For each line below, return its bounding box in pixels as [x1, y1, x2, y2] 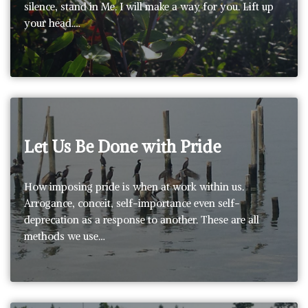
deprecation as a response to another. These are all [24, 212, 259, 226]
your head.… [24, 16, 83, 30]
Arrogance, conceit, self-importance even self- [24, 196, 240, 210]
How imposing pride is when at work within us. [24, 179, 244, 193]
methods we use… [24, 229, 108, 243]
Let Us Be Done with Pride [24, 135, 221, 157]
